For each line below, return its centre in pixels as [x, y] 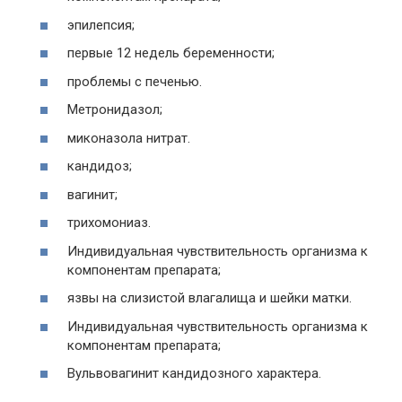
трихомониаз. [109, 223]
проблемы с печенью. [135, 81]
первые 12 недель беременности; [171, 53]
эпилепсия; [101, 25]
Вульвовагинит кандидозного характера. [194, 373]
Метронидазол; [115, 109]
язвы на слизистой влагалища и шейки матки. [210, 298]
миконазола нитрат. [129, 138]
